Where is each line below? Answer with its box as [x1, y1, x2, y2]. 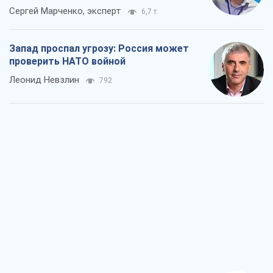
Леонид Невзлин [9, 74, 79, 86]
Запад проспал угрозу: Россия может [9, 43, 189, 55]
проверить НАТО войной [9, 55, 126, 68]
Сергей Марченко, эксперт [9, 5, 121, 17]
